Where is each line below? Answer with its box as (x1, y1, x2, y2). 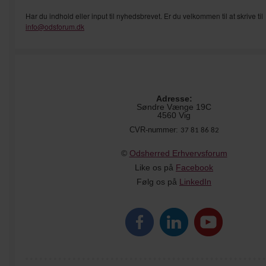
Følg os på (137, 176, 179, 186)
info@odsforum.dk (26, 21, 84, 31)
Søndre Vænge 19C (137, 102, 211, 112)
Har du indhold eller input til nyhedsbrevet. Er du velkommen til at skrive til (26, 10, 263, 21)
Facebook (176, 162, 213, 172)
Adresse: (156, 93, 192, 103)
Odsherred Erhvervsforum (129, 148, 227, 158)
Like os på (135, 162, 176, 172)
